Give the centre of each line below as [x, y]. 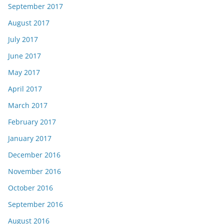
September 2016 [35, 204]
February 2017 [32, 122]
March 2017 [28, 105]
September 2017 [35, 6]
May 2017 [24, 72]
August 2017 [29, 23]
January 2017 [30, 138]
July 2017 [23, 39]
